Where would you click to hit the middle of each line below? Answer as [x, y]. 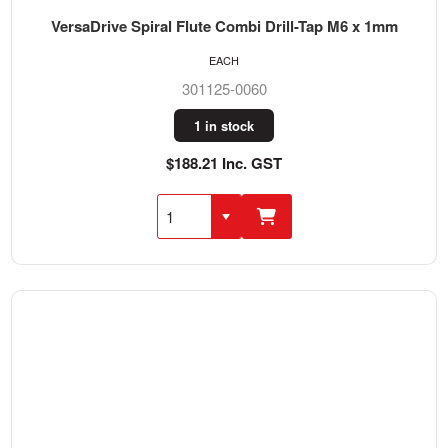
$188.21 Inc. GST [224, 163]
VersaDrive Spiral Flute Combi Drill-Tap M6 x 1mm [224, 26]
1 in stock [224, 126]
